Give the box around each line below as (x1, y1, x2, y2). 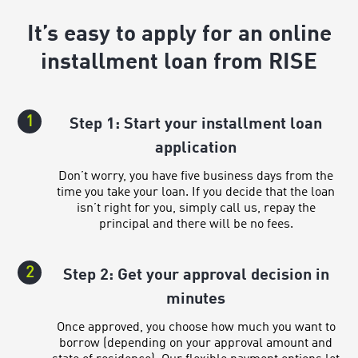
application (155, 140, 237, 157)
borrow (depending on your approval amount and (59, 336, 332, 350)
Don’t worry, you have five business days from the (58, 169, 333, 183)
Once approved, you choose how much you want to (56, 320, 336, 334)
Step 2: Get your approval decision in (62, 267, 329, 284)
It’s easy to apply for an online (26, 23, 332, 46)
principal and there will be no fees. (98, 217, 293, 231)
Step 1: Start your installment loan (70, 116, 322, 133)
